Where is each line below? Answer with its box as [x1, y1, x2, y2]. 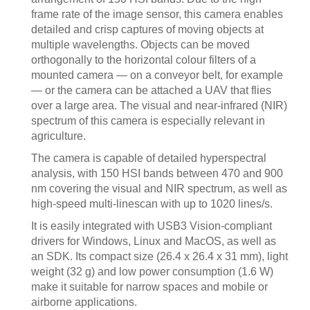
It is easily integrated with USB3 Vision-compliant [31, 220, 272, 232]
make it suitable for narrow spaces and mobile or [31, 281, 268, 293]
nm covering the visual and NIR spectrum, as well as [31, 183, 287, 194]
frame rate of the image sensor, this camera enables [31, 8, 283, 20]
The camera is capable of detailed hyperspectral [31, 152, 266, 164]
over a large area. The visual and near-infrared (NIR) [31, 100, 287, 111]
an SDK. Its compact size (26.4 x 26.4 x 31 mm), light [31, 250, 288, 262]
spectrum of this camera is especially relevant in [31, 115, 265, 127]
